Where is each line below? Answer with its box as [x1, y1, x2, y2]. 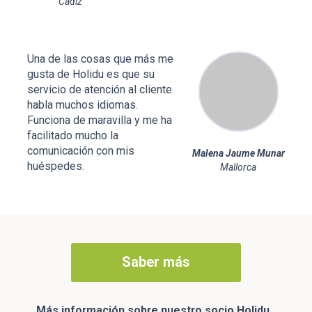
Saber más [122, 254, 190, 270]
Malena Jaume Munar [192, 148, 285, 159]
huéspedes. [27, 159, 84, 173]
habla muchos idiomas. [27, 98, 138, 111]
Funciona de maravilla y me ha [27, 114, 172, 127]
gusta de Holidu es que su [27, 68, 155, 81]
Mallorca [220, 162, 256, 173]
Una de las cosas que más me [27, 52, 173, 65]
